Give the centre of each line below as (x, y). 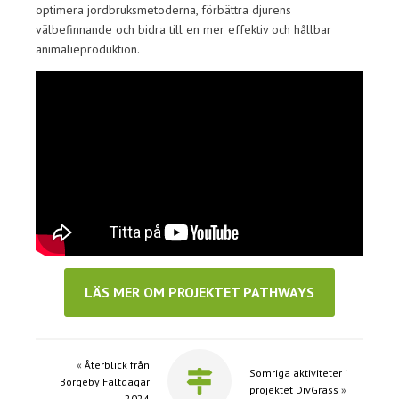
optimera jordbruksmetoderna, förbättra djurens (163, 10)
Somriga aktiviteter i (298, 373)
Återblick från (117, 364)
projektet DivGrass (294, 390)
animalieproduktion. (88, 49)
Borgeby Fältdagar (105, 381)
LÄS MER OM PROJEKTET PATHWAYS (199, 292)
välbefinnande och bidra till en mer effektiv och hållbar (183, 29)
